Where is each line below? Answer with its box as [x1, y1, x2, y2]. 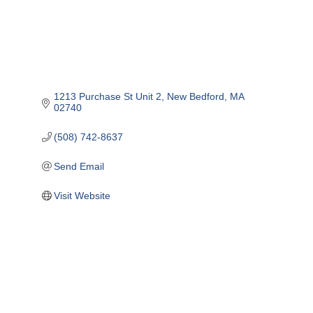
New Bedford [167, 90, 225, 102]
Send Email [54, 160, 105, 172]
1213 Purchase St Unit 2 [54, 90, 162, 102]
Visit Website [54, 189, 111, 201]
